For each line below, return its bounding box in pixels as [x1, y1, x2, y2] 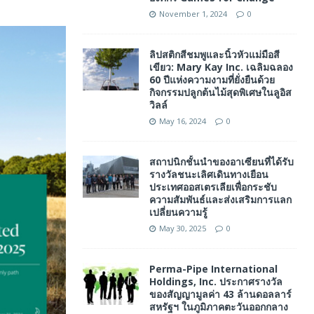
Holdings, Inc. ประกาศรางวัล [149, 275, 282, 288]
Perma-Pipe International [149, 262, 278, 275]
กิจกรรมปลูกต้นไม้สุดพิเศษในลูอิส [149, 86, 292, 99]
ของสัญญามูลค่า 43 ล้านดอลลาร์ [149, 287, 292, 301]
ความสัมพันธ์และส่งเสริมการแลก [149, 193, 292, 206]
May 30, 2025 [158, 223, 206, 233]
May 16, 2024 [158, 116, 206, 126]
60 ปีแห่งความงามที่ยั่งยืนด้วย [149, 73, 275, 86]
